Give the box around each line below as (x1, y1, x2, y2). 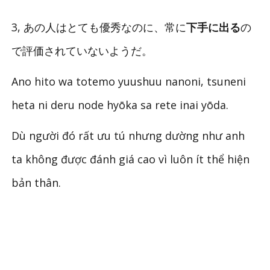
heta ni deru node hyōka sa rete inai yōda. (11, 98, 229, 113)
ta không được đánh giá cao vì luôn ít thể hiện (11, 152, 250, 167)
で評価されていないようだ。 (11, 43, 153, 58)
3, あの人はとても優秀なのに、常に (11, 20, 187, 35)
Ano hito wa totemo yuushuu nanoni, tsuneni (11, 74, 246, 89)
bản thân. (11, 175, 61, 190)
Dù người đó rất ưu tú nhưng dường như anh (11, 128, 245, 143)
